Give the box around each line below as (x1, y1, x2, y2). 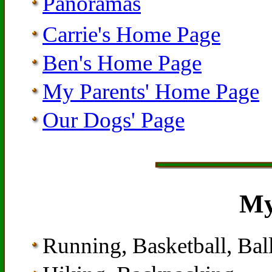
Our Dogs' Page (42, 107, 185, 133)
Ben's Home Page (42, 50, 202, 76)
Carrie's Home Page (42, 22, 220, 47)
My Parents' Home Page (42, 79, 259, 104)
